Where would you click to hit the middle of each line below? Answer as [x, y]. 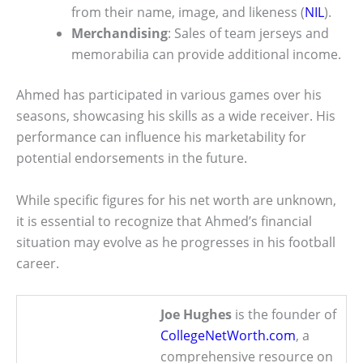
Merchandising [120, 34]
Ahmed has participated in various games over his [169, 95]
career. [38, 264]
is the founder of [284, 314]
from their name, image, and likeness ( [188, 13]
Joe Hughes [196, 314]
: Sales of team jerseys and [248, 34]
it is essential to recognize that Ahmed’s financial [164, 222]
